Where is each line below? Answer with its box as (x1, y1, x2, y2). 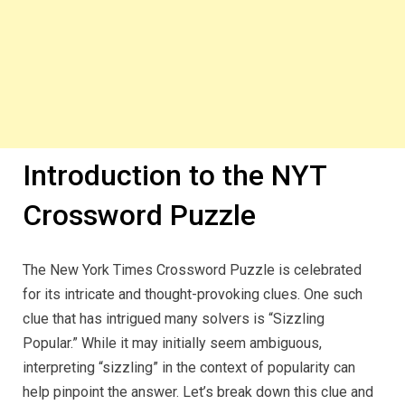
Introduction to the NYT (23, 157, 326, 193)
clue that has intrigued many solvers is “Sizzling (23, 310, 325, 328)
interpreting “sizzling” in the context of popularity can (23, 359, 355, 377)
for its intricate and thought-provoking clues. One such (23, 286, 363, 304)
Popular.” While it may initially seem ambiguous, (23, 334, 322, 353)
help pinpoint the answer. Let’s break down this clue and (23, 383, 373, 401)
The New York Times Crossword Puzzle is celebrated (23, 261, 362, 279)
